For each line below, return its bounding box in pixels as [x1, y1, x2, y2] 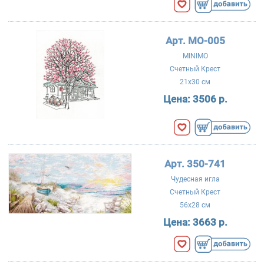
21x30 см [180, 78, 211, 87]
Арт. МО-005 [165, 35, 225, 47]
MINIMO [182, 51, 208, 60]
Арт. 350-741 [164, 158, 226, 170]
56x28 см [180, 201, 211, 210]
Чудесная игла [170, 174, 220, 183]
